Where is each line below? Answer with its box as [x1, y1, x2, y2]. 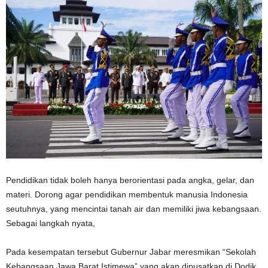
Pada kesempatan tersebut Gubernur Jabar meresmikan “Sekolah [6, 246, 256, 257]
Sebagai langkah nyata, [6, 218, 95, 228]
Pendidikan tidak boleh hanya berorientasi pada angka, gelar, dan [6, 175, 254, 185]
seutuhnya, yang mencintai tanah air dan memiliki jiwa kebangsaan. [6, 203, 261, 214]
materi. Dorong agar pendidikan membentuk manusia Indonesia [6, 189, 248, 199]
